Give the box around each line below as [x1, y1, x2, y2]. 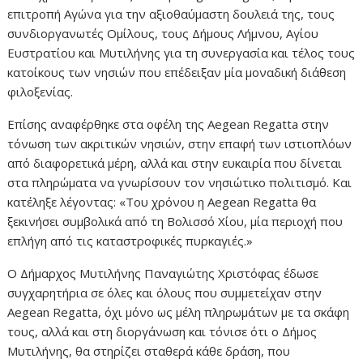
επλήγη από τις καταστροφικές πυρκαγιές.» [7, 233, 254, 250]
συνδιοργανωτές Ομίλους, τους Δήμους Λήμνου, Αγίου [7, 25, 319, 42]
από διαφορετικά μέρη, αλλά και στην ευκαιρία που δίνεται [7, 155, 343, 172]
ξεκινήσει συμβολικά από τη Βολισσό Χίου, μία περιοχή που [7, 213, 344, 230]
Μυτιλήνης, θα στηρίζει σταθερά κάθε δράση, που [7, 343, 291, 360]
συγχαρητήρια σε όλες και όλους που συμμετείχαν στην [7, 284, 322, 301]
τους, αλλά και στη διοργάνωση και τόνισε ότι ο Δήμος [7, 323, 318, 340]
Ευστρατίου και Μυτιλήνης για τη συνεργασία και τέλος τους [7, 45, 356, 62]
